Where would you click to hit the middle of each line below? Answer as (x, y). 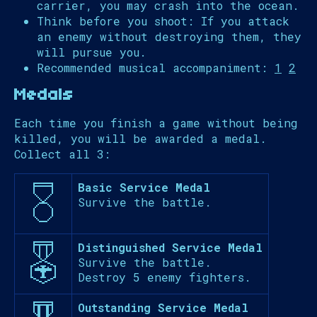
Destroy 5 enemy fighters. (165, 277)
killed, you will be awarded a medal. (140, 139)
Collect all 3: (62, 154)
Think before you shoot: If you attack (163, 21)
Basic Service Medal (144, 188)
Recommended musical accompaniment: (156, 68)
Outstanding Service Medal (163, 308)
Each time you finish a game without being (156, 123)
